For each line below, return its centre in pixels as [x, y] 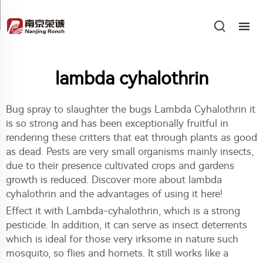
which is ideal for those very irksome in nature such [122, 239]
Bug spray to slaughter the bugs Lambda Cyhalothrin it [131, 109]
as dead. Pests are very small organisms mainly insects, [130, 151]
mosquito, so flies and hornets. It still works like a [117, 253]
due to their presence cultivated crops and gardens [120, 166]
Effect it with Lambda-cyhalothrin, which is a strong [123, 211]
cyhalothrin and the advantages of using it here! [114, 194]
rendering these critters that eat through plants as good [131, 137]
